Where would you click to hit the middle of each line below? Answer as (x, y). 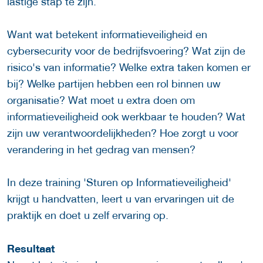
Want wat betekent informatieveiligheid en (107, 35)
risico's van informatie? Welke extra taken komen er (129, 68)
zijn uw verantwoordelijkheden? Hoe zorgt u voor (123, 133)
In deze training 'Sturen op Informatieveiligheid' (119, 183)
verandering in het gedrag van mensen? (101, 150)
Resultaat (31, 249)
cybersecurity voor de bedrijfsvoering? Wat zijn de (126, 51)
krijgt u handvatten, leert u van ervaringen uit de (121, 199)
